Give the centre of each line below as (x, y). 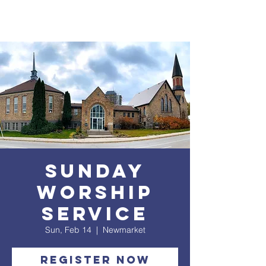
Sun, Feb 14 (68, 230)
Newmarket (124, 230)
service (95, 214)
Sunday (95, 171)
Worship (95, 192)
